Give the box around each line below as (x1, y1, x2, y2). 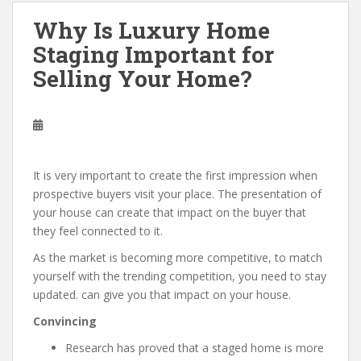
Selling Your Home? (33, 64, 251, 93)
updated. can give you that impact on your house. (33, 287, 291, 302)
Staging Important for (33, 39, 274, 69)
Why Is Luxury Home (33, 15, 270, 45)
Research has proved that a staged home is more (65, 340, 324, 355)
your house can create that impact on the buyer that (33, 205, 306, 220)
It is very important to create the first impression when (33, 168, 317, 183)
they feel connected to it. (33, 223, 163, 239)
